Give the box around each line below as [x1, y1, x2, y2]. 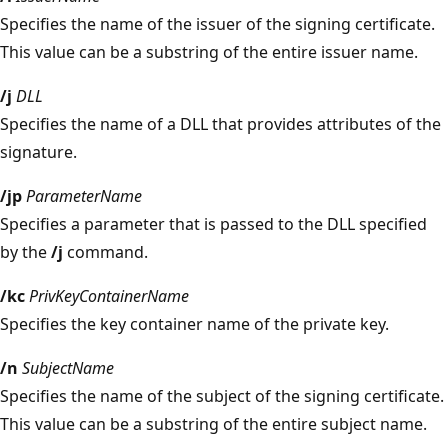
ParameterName [26, 184, 142, 207]
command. [63, 240, 148, 263]
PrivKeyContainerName [29, 284, 189, 307]
